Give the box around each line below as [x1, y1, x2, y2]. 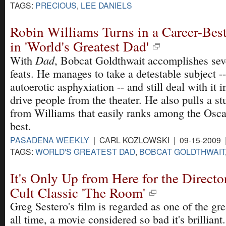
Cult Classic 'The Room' [10, 183, 145, 202]
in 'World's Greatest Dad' [10, 37, 149, 56]
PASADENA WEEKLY [10, 134, 89, 146]
